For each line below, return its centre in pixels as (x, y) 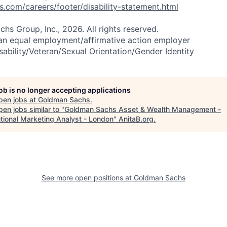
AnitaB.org (136, 119)
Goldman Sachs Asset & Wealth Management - (143, 109)
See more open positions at (88, 178)
